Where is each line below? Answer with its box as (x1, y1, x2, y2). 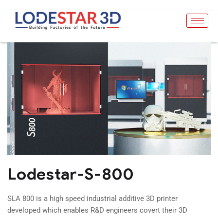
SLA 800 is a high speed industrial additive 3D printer (7, 194, 178, 203)
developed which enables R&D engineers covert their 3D (7, 205, 187, 215)
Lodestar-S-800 (7, 163, 134, 184)
